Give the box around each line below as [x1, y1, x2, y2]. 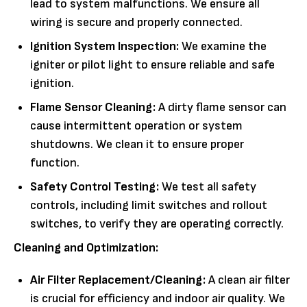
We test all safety [159, 179, 256, 194]
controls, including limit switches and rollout [30, 197, 267, 212]
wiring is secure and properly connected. [30, 14, 243, 29]
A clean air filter [206, 272, 290, 287]
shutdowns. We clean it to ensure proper [30, 136, 244, 151]
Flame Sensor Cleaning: [30, 99, 156, 114]
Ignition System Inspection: [30, 38, 179, 53]
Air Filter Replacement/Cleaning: [30, 272, 206, 287]
